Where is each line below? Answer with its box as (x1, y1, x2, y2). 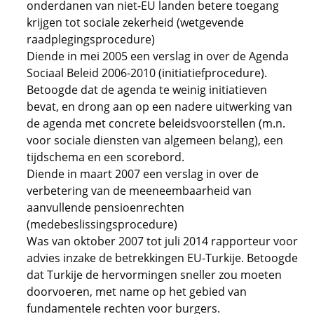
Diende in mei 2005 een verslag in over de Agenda (27, 48, 289, 64)
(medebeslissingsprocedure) (27, 217, 177, 232)
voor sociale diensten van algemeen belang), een (27, 132, 283, 148)
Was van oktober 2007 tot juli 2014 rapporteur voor (27, 233, 298, 249)
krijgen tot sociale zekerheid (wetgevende (27, 15, 244, 30)
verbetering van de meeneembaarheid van (27, 183, 252, 198)
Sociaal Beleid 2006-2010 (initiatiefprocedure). (27, 65, 267, 81)
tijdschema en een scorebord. (27, 149, 184, 165)
